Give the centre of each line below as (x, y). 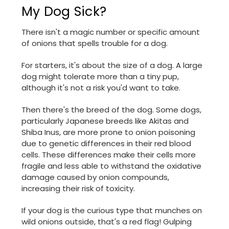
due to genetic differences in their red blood (106, 144)
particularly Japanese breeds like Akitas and (105, 121)
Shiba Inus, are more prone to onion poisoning (108, 132)
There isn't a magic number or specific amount (111, 32)
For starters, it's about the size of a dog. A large (112, 65)
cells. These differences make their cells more (109, 155)
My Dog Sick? (64, 12)
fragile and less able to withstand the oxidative (111, 166)
